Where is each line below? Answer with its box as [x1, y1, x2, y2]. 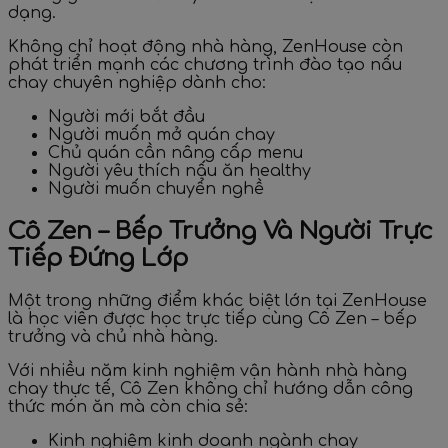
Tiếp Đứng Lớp [8, 245, 188, 273]
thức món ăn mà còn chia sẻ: [8, 398, 248, 417]
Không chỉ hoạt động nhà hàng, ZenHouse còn [8, 38, 403, 57]
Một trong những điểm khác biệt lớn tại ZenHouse [8, 292, 427, 311]
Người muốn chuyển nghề [48, 180, 264, 199]
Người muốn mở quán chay [48, 126, 275, 145]
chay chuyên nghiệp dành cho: [8, 74, 266, 93]
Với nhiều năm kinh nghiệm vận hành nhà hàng [8, 362, 407, 381]
